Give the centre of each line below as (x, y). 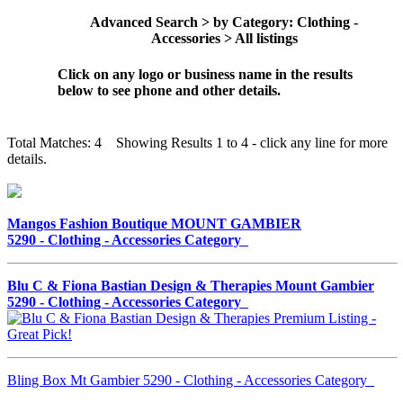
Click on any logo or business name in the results (205, 74)
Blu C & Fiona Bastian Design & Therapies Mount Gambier (191, 285)
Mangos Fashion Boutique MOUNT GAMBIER (154, 223)
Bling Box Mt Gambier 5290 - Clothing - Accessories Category (191, 380)
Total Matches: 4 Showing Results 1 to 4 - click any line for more (197, 142)
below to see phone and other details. (169, 90)
